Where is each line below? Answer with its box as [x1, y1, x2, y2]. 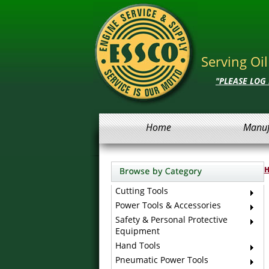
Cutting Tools [115, 185, 168, 196]
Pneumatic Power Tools [115, 254, 208, 265]
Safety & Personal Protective [115, 214, 228, 225]
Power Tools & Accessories [115, 199, 221, 211]
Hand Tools [115, 240, 160, 251]
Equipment [115, 225, 160, 237]
